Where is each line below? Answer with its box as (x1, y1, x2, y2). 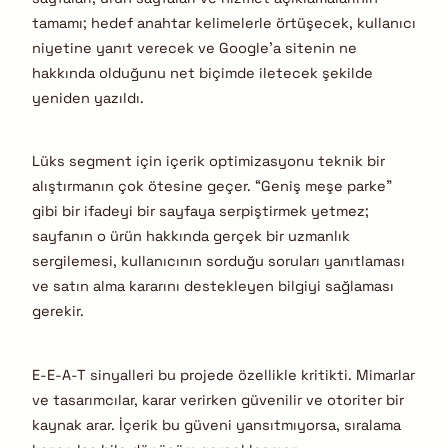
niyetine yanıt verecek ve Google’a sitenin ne (32, 38, 357, 57)
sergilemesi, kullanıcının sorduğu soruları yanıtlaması (32, 252, 405, 271)
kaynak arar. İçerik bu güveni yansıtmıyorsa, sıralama (32, 415, 401, 434)
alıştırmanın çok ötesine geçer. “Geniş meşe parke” (32, 177, 392, 196)
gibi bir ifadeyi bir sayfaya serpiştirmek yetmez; (32, 202, 369, 221)
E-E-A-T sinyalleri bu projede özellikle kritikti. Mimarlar (32, 365, 415, 384)
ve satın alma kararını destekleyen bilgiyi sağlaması (32, 277, 394, 296)
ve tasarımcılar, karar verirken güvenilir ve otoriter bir (32, 390, 404, 409)
